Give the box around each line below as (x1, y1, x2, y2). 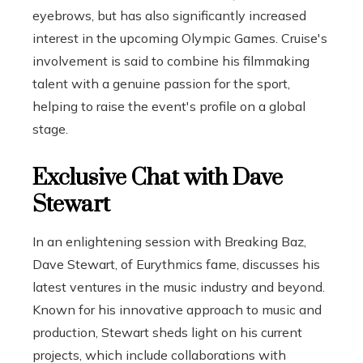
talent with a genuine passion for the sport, (32, 75, 290, 92)
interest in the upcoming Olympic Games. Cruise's (32, 30, 327, 46)
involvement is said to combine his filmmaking (32, 53, 310, 69)
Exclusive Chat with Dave (32, 164, 283, 192)
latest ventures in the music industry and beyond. (32, 279, 325, 295)
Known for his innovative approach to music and (32, 301, 322, 318)
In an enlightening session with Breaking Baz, (32, 233, 306, 250)
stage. (32, 121, 68, 137)
